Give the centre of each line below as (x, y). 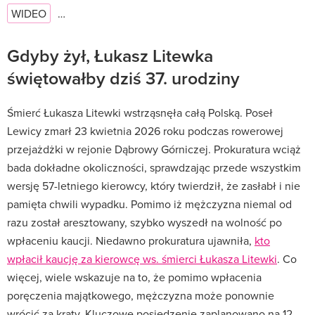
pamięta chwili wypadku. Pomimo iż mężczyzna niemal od (149, 204)
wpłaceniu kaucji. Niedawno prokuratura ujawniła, (131, 240)
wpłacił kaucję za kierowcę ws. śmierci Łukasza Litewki (142, 258)
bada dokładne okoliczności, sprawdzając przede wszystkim (154, 167)
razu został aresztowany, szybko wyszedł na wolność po (144, 222)
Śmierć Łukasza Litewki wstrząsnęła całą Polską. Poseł (140, 112)
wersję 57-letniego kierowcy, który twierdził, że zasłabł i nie (154, 185)
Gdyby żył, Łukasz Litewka (110, 55)
